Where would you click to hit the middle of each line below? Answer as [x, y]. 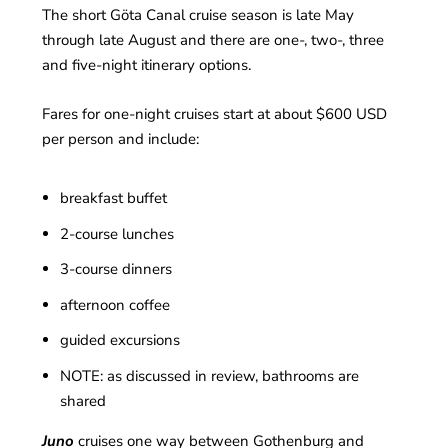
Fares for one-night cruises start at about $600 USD [215, 113]
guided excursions [119, 340]
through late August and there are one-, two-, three [213, 39]
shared [82, 400]
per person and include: [121, 138]
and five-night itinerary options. [147, 64]
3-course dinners [115, 269]
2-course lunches [116, 233]
